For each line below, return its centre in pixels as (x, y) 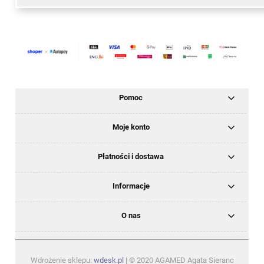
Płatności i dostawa (131, 157)
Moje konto (131, 127)
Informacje (131, 186)
